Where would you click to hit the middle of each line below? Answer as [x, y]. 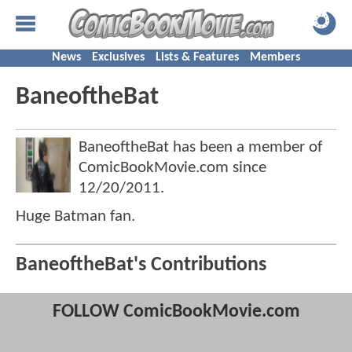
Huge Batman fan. [75, 216]
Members [275, 57]
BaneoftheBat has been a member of [200, 147]
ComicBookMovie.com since [172, 168]
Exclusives [118, 57]
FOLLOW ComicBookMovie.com [176, 312]
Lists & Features [197, 57]
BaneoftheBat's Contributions [141, 266]
